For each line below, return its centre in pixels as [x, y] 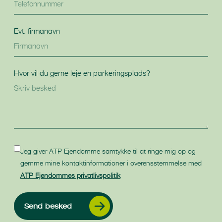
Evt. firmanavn [37, 31]
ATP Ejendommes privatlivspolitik [70, 175]
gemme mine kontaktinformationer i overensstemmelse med [111, 163]
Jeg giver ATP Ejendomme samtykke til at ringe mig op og [108, 151]
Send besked [48, 206]
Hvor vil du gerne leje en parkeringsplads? [82, 73]
